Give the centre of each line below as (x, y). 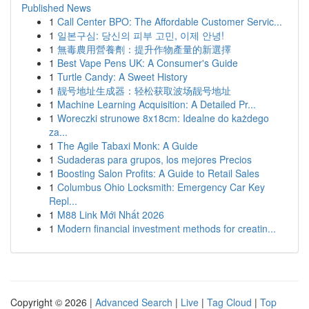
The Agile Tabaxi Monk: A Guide (128, 146)
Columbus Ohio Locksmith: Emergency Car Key (161, 187)
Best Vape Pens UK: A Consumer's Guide (148, 63)
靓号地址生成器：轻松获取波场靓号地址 (144, 90)
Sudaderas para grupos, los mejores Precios (154, 159)
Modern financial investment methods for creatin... (167, 228)
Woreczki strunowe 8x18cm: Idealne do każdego (163, 118)
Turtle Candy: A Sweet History (122, 77)
